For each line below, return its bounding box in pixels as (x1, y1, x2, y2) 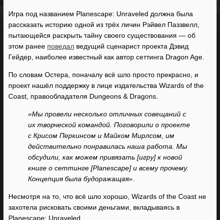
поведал (47, 42, 74, 50)
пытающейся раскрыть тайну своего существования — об (8, 31, 195, 39)
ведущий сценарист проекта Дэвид (74, 42, 189, 50)
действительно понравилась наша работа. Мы (28, 142, 187, 150)
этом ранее (8, 42, 47, 50)
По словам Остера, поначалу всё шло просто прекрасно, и (8, 71, 198, 79)
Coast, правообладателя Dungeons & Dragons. (8, 92, 158, 100)
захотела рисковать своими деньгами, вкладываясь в (8, 203, 180, 211)
